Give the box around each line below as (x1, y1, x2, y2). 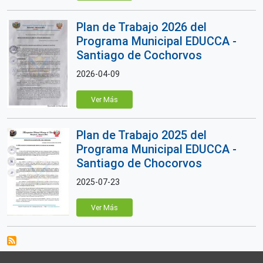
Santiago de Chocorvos (76, 156, 202, 170)
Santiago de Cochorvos (76, 48, 202, 62)
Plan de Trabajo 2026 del (76, 20, 207, 34)
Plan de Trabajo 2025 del (76, 128, 207, 142)
